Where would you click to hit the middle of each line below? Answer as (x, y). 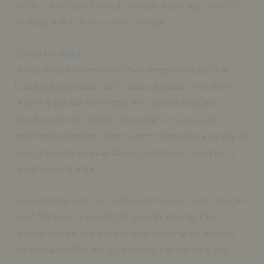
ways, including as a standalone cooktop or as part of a (125, 153)
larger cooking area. (55, 169)
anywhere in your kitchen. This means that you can (115, 120)
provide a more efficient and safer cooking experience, (125, 233)
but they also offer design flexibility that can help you (121, 249)
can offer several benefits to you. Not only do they (115, 216)
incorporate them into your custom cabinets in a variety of (131, 136)
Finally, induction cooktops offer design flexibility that (121, 70)
